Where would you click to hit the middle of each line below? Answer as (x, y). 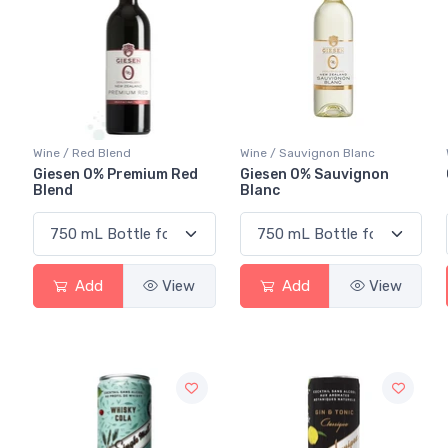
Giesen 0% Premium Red (115, 175)
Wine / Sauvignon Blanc (307, 153)
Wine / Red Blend (82, 153)
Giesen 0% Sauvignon (314, 175)
